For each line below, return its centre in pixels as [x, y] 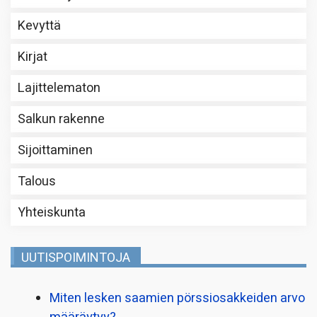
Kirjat [33, 57]
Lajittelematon [59, 88]
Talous [37, 181]
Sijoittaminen [55, 150]
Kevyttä [39, 25]
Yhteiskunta [52, 212]
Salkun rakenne [61, 119]
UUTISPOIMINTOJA [76, 258]
